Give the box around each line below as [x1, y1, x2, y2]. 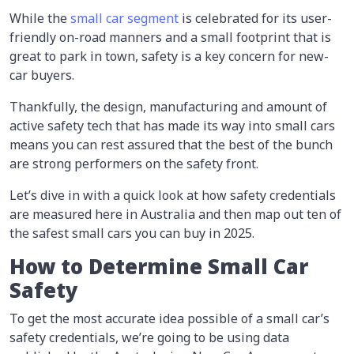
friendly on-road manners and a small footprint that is [9, 28, 331, 46]
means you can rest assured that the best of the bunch [9, 135, 333, 153]
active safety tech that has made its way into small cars [9, 116, 335, 134]
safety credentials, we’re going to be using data [9, 328, 289, 346]
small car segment [70, 9, 179, 27]
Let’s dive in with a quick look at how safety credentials [9, 186, 336, 204]
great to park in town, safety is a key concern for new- [9, 47, 329, 65]
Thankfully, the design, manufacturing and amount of [9, 97, 327, 115]
